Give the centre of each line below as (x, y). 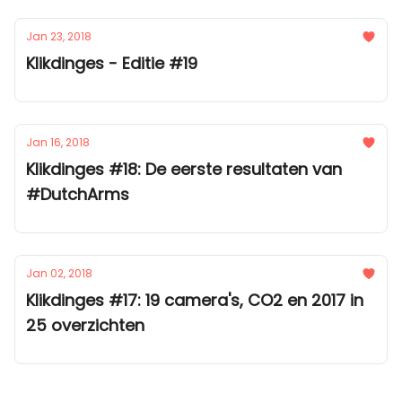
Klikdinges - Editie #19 (112, 63)
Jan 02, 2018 (59, 273)
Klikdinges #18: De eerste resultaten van (184, 169)
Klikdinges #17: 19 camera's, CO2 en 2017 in (195, 300)
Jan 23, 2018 (59, 36)
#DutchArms (78, 194)
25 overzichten (85, 325)
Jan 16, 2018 (58, 142)
